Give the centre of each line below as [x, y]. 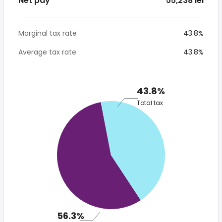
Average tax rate [47, 52]
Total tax [150, 103]
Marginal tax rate [48, 33]
